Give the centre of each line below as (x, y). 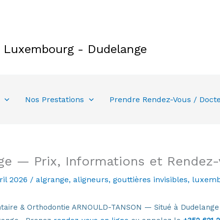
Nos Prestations (55, 99)
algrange (52, 179)
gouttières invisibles (150, 179)
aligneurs (91, 179)
